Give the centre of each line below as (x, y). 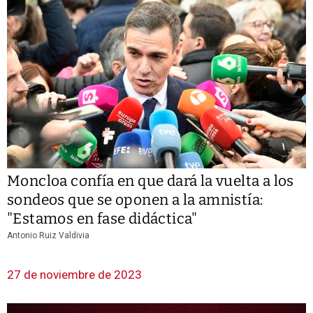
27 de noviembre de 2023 (74, 274)
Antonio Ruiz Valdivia (48, 235)
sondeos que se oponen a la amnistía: (135, 199)
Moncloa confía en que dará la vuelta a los (151, 181)
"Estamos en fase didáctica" (102, 218)
